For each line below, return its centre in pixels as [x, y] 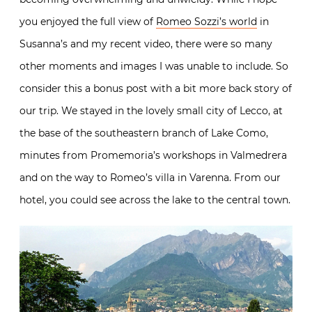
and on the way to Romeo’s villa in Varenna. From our [150, 178]
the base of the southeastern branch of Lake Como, [144, 133]
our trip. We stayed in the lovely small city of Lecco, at [151, 111]
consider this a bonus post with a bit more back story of [156, 88]
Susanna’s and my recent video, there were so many [146, 44]
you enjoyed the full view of [88, 22]
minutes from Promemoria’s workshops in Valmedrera [153, 155]
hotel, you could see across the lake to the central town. [155, 200]
